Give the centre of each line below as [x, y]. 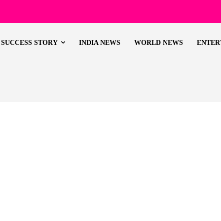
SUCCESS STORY [30, 43]
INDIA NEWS [100, 43]
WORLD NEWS [159, 43]
